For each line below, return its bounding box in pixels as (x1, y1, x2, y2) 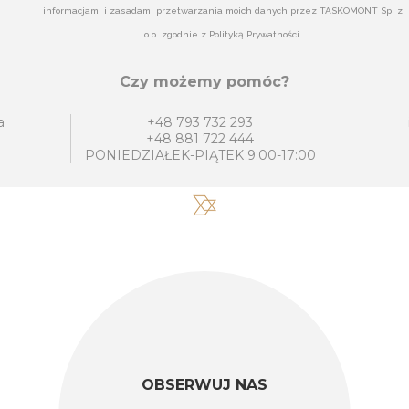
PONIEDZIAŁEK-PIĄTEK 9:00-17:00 (84, 147, 316, 164)
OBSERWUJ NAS (142, 376, 267, 394)
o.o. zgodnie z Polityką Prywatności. (143, 29, 302, 40)
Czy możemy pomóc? (120, 73, 289, 91)
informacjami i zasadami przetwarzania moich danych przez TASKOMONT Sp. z (43, 5, 404, 16)
